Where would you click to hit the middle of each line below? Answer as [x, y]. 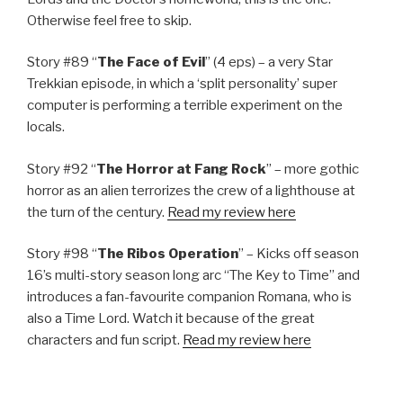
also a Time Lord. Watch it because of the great [171, 319]
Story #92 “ [62, 169]
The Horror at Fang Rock [181, 169]
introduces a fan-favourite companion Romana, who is [189, 297]
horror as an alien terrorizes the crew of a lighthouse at [191, 190]
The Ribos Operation [168, 254]
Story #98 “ [62, 254]
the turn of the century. [97, 212]
